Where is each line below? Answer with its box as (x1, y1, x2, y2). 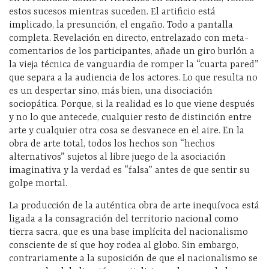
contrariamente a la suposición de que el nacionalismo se (9, 253, 258, 264)
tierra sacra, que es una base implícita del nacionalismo (9, 226, 248, 238)
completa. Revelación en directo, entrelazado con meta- (9, 32, 249, 44)
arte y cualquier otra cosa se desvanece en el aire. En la (9, 125, 244, 136)
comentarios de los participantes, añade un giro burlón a (9, 46, 255, 57)
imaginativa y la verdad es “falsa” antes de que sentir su (9, 165, 250, 176)
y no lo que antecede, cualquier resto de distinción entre (9, 112, 252, 123)
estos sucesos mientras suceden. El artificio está (9, 6, 216, 17)
